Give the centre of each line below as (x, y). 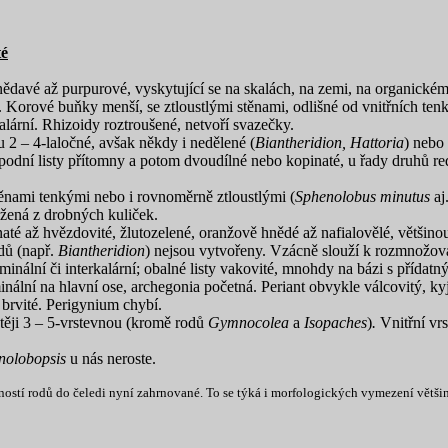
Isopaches (335, 322)
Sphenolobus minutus (364, 196)
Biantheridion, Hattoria (329, 142)
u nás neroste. (111, 358)
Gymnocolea (250, 322)
